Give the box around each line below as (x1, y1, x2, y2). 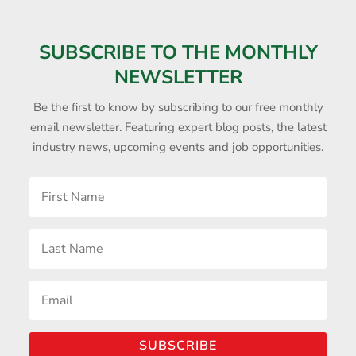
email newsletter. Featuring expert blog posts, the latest (29, 118, 327, 135)
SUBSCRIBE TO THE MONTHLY (38, 39, 318, 65)
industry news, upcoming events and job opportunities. (33, 138, 323, 155)
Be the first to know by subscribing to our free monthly (33, 99, 323, 115)
